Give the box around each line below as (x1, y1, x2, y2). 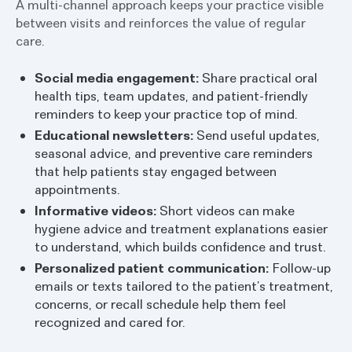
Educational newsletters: (35, 126, 193, 144)
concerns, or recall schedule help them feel (35, 295, 286, 313)
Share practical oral (199, 69, 317, 86)
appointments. (35, 181, 120, 198)
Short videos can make (156, 202, 295, 219)
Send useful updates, (193, 126, 320, 144)
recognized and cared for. (35, 313, 185, 331)
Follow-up (269, 259, 331, 277)
